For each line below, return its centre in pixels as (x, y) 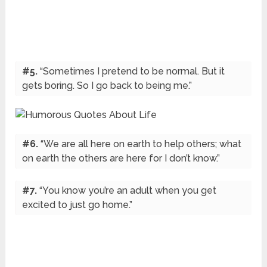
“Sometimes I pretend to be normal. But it (133, 72)
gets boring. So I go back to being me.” (107, 86)
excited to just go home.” (77, 205)
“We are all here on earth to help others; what (141, 144)
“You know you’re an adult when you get (128, 191)
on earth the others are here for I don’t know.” (121, 159)
